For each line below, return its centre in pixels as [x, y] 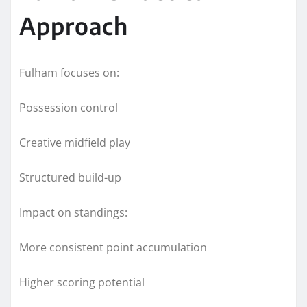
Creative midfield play [75, 142]
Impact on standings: [73, 212]
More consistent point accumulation [113, 247]
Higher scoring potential [82, 282]
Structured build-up [70, 177]
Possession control [69, 107]
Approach [74, 25]
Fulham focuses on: [69, 72]
